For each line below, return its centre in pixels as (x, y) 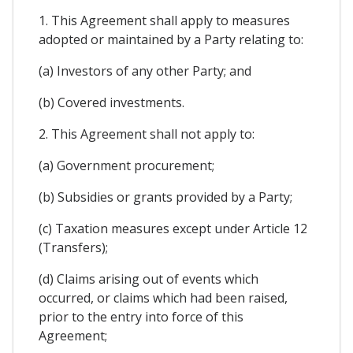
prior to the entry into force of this (141, 316)
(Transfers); (73, 247)
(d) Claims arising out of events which (149, 279)
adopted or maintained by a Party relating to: (171, 39)
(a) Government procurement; (126, 165)
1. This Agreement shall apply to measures (164, 20)
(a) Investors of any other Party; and (145, 71)
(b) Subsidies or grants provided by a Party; (165, 197)
